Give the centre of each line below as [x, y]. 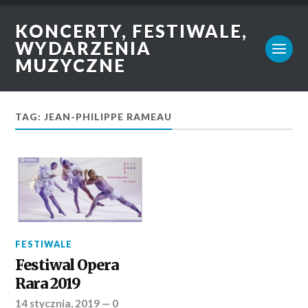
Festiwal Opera [67, 265]
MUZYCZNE [71, 65]
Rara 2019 [48, 284]
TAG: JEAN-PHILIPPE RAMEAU [94, 117]
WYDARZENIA [84, 48]
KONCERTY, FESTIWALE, [132, 31]
